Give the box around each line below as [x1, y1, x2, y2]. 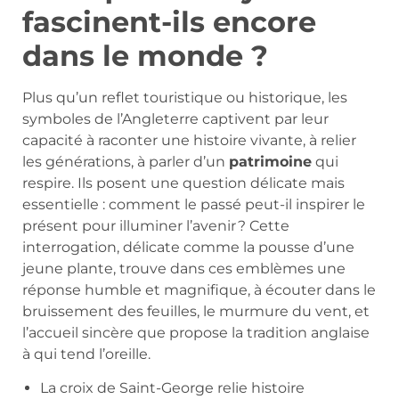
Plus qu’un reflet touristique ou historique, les [22, 88, 347, 106]
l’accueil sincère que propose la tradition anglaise [22, 323, 370, 341]
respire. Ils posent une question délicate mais [22, 174, 345, 191]
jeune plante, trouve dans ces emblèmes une [22, 259, 346, 277]
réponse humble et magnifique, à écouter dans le [22, 281, 376, 298]
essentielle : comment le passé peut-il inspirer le [22, 195, 365, 213]
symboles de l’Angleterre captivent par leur [22, 110, 329, 127]
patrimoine [229, 152, 312, 170]
